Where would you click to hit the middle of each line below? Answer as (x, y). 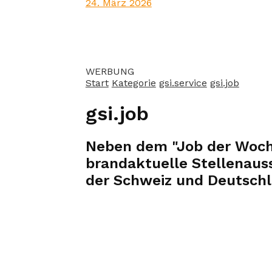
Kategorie (134, 83)
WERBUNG (110, 72)
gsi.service (183, 83)
